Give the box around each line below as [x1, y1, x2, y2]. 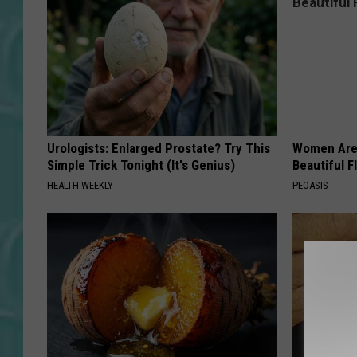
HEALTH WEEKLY [47, 178, 113, 191]
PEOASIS [292, 178, 329, 191]
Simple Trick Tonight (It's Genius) [47, 156, 235, 173]
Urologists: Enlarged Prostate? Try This [47, 139, 270, 156]
